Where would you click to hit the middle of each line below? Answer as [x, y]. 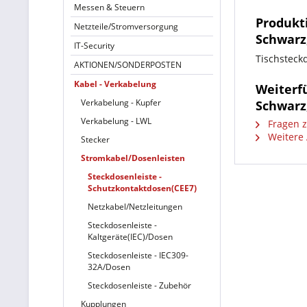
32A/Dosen [109, 267]
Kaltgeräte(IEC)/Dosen [130, 237]
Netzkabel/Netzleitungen [135, 207]
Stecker [95, 139]
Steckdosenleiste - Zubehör [139, 285]
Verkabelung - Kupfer [121, 102]
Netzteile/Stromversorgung [126, 26]
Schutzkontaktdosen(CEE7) [142, 188]
